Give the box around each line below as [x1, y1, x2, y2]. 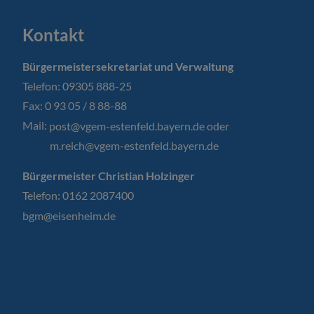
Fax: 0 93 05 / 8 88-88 [22, 99, 127, 113]
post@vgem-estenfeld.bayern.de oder [49, 118, 229, 132]
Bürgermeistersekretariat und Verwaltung [22, 60, 233, 74]
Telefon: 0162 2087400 [22, 189, 134, 203]
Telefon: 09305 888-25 [22, 79, 132, 93]
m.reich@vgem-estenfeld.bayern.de [22, 138, 219, 152]
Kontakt [22, 25, 84, 46]
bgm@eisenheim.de [22, 208, 116, 222]
